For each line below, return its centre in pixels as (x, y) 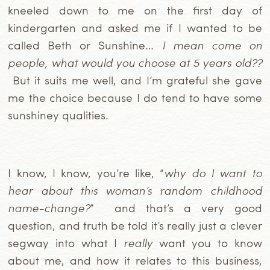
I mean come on (212, 45)
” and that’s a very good (176, 208)
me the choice (48, 98)
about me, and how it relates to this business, (135, 260)
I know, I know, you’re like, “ (86, 173)
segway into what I (66, 243)
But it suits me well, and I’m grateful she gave (135, 80)
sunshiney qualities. (58, 115)
